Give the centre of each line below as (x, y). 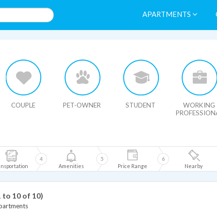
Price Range (132, 166)
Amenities (71, 166)
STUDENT (140, 105)
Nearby (193, 166)
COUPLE (23, 105)
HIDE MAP (29, 46)
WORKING (199, 105)
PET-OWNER (82, 105)
